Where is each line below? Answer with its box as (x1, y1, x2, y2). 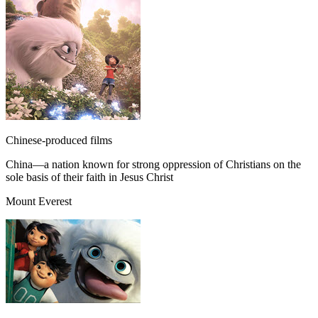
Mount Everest (6, 194, 72, 207)
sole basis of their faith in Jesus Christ (6, 170, 173, 183)
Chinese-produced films (6, 133, 112, 146)
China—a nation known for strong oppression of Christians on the (6, 158, 301, 170)
